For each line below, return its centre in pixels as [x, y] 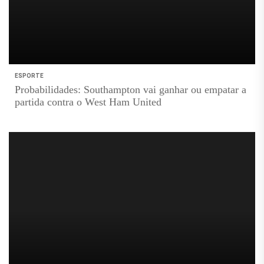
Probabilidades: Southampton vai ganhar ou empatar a [131, 90]
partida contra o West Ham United [88, 102]
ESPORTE [29, 76]
